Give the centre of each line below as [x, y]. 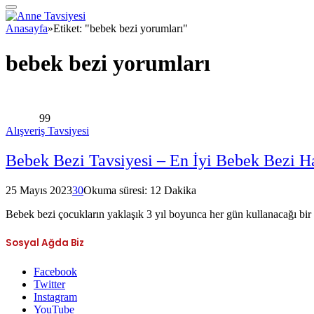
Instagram [55, 297]
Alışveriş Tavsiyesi [47, 130]
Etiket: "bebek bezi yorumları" [121, 29]
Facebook [55, 272]
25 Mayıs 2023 [39, 190]
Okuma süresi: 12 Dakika [140, 190]
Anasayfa [27, 29]
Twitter [49, 285]
